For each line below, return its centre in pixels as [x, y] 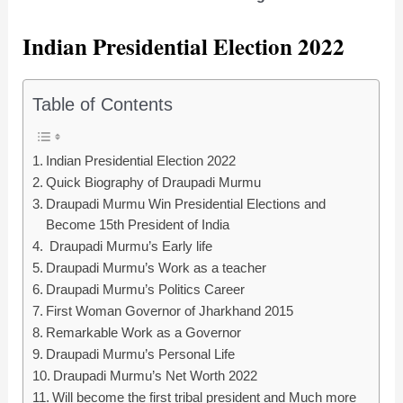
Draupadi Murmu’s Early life [130, 247]
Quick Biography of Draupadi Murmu [154, 183]
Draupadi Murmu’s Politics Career [146, 290]
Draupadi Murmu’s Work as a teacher [158, 269]
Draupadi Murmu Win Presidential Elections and [186, 205]
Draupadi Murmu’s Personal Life [141, 355]
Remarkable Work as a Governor [144, 333]
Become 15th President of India [138, 225]
